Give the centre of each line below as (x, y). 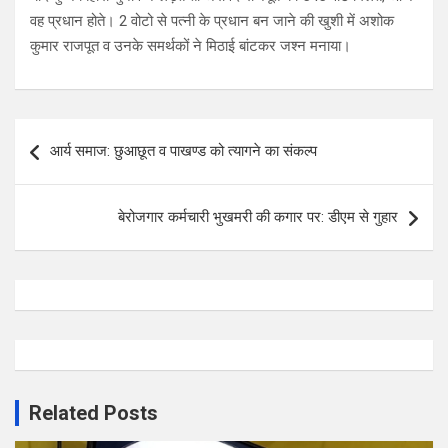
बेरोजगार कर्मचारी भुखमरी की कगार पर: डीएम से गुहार (258, 216)
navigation (72, 165)
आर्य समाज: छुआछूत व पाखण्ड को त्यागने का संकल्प (183, 150)
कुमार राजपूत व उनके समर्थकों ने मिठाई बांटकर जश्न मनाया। (190, 45)
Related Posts (93, 412)
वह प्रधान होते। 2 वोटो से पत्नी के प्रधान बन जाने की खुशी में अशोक (212, 20)
